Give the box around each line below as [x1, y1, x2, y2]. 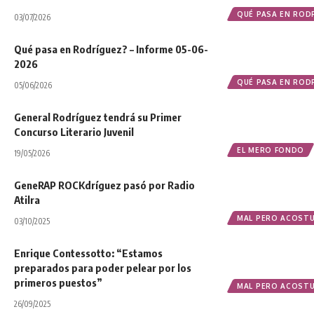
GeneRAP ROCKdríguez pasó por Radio [14, 178, 195, 191]
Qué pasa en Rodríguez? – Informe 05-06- [14, 42, 208, 55]
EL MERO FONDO [237, 145, 305, 154]
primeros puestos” [14, 275, 102, 289]
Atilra [14, 193, 40, 206]
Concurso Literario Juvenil [14, 125, 134, 138]
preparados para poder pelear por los [14, 261, 191, 274]
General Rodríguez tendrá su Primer [14, 110, 182, 123]
